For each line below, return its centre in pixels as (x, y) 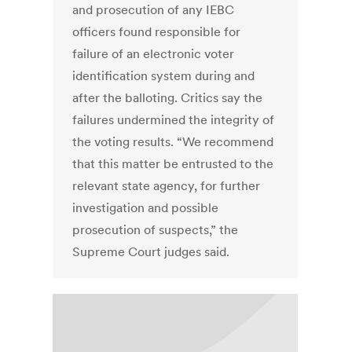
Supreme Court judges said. (151, 252)
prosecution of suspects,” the (156, 230)
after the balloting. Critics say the (168, 98)
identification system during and (164, 76)
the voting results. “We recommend (173, 142)
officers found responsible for (157, 32)
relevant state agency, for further (167, 186)
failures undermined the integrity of (174, 120)
